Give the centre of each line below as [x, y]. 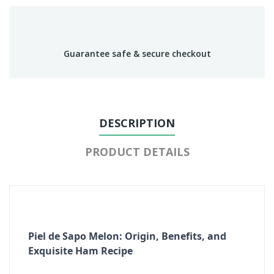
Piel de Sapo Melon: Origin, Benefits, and [127, 236]
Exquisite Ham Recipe [80, 251]
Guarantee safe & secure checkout [137, 54]
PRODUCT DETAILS [137, 152]
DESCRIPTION [137, 123]
